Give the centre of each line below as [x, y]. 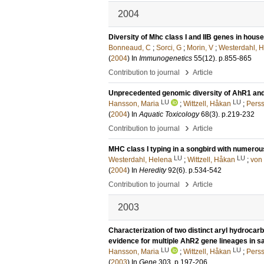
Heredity [153, 170]
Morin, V [200, 48]
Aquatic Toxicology [169, 114]
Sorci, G [169, 48]
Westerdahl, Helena [140, 160]
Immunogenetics [166, 58]
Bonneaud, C [130, 48]
